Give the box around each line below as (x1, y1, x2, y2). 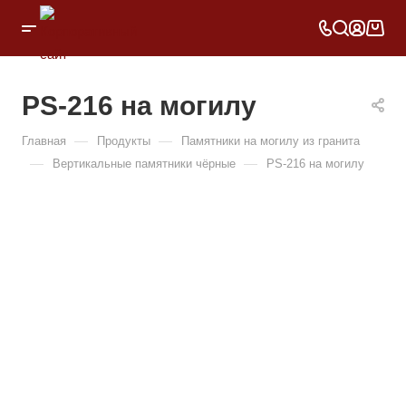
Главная (22, 134, 66, 148)
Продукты (97, 134, 150, 148)
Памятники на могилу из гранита (181, 134, 360, 148)
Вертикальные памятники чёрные (53, 157, 236, 170)
